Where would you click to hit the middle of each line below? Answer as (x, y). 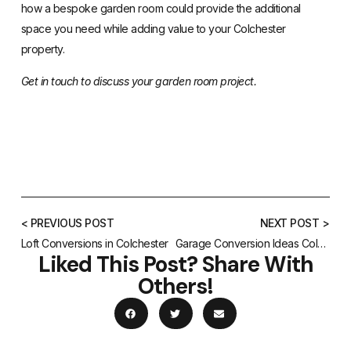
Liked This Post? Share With (175, 265)
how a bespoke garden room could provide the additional (161, 9)
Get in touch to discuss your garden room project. (139, 81)
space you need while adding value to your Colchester (153, 29)
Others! (175, 287)
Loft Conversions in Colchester (94, 244)
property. (43, 49)
